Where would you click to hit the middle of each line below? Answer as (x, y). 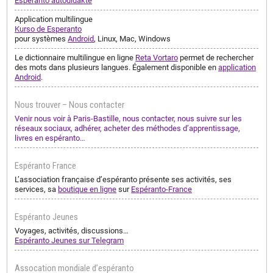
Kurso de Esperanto (48, 29)
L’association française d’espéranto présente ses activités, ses (123, 180)
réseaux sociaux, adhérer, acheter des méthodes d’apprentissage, (128, 129)
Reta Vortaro (157, 58)
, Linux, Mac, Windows (133, 39)
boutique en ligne (87, 190)
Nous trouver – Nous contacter (70, 105)
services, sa (37, 190)
